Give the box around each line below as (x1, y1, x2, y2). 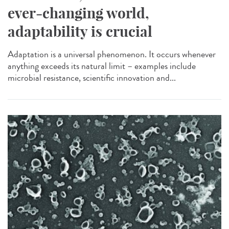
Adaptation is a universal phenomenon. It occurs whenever (8, 48, 216, 61)
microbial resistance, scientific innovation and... (8, 71, 176, 85)
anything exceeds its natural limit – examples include (8, 59, 196, 73)
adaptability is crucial (8, 22, 152, 41)
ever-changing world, (8, 4, 149, 22)
